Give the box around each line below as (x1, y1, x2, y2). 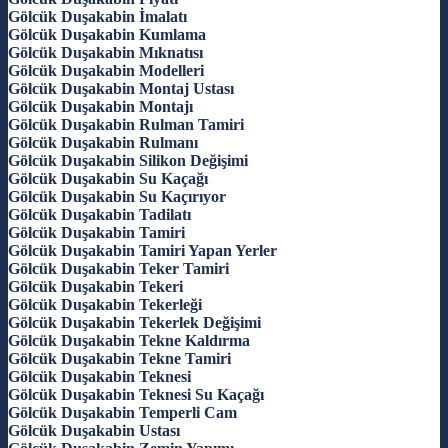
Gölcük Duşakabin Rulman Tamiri (8, 115, 244, 133)
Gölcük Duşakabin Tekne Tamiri (8, 349, 231, 367)
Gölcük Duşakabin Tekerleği (8, 295, 202, 313)
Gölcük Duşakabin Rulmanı (8, 133, 198, 151)
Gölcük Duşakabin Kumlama (8, 25, 206, 43)
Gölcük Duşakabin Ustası (8, 421, 180, 439)
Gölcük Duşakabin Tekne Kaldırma (8, 331, 250, 349)
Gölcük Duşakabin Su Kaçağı (8, 169, 208, 187)
